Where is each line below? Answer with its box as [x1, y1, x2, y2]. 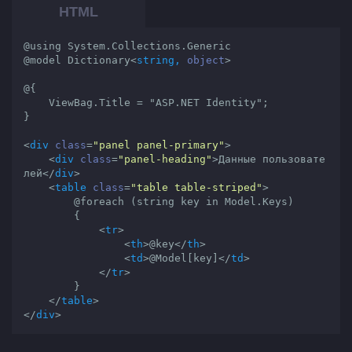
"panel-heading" [118, 153, 212, 165]
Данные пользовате [218, 153, 325, 165]
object [187, 54, 225, 66]
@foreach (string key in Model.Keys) [24, 196, 74, 207]
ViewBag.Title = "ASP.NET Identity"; [24, 97, 49, 108]
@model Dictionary [24, 54, 130, 66]
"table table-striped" [130, 181, 262, 193]
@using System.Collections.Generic [24, 40, 231, 52]
